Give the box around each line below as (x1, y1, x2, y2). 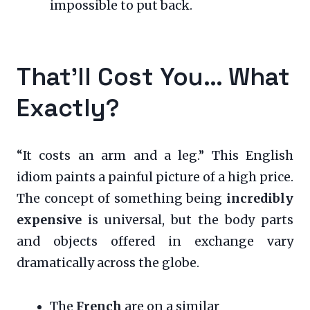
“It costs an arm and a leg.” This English (17, 148, 293, 164)
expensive (17, 212, 82, 228)
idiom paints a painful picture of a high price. (17, 170, 293, 185)
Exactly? (17, 92, 120, 124)
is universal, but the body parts (82, 212, 293, 228)
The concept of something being (17, 191, 226, 207)
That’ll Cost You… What (17, 61, 290, 93)
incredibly (226, 191, 293, 207)
